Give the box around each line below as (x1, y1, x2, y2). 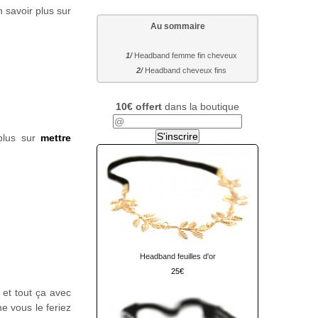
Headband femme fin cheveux (134, 51, 238, 60)
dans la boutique (162, 100, 239, 112)
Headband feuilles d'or (139, 251, 216, 261)
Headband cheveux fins (145, 66, 227, 75)
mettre (40, 131, 71, 143)
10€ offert (116, 100, 162, 112)
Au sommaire (150, 21, 205, 32)
